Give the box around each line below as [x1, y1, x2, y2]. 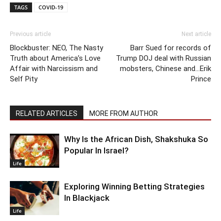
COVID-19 [38, 3, 63, 11]
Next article [182, 31, 211, 38]
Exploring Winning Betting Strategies [64, 182, 205, 192]
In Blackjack [64, 193, 110, 203]
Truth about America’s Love [10, 54, 101, 63]
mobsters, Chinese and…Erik [120, 64, 211, 74]
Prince [191, 74, 211, 84]
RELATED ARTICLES [16, 110, 77, 118]
